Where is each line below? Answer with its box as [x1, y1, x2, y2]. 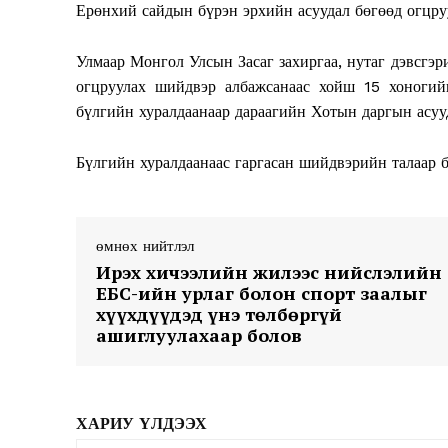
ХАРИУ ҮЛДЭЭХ [76, 414, 207, 434]
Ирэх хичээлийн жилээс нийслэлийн [96, 260, 442, 285]
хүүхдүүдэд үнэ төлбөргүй [96, 302, 342, 327]
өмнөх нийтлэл [96, 237, 194, 256]
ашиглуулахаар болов [96, 323, 302, 348]
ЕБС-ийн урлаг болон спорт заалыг [96, 281, 427, 306]
